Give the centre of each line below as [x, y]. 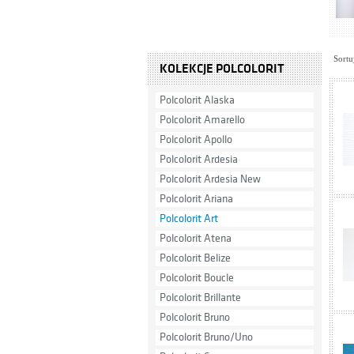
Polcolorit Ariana [196, 199]
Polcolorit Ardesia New [210, 179]
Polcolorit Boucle [197, 278]
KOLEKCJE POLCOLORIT [222, 69]
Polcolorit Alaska [197, 100]
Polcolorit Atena [196, 238]
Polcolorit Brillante [200, 298]
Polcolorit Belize [195, 258]
